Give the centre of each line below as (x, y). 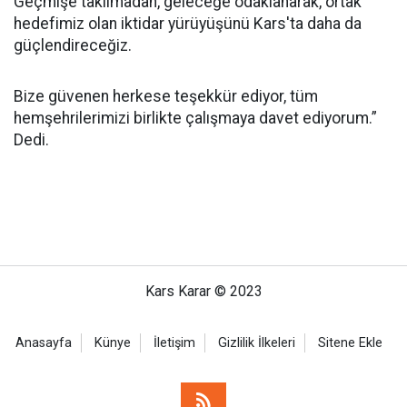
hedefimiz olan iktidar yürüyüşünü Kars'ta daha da (188, 24)
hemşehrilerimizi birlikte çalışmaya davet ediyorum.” (195, 118)
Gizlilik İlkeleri (257, 343)
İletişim (174, 343)
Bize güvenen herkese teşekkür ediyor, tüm (166, 96)
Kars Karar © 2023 (203, 291)
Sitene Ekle (350, 343)
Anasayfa (44, 343)
